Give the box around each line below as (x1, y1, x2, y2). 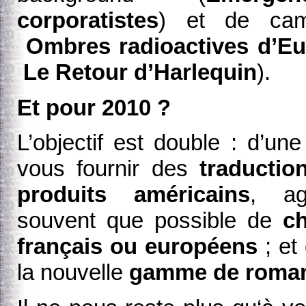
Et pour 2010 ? (17, 94, 171, 120)
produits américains (17, 182, 250, 208)
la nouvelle (17, 260, 129, 286)
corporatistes (17, 8, 158, 33)
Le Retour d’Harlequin (17, 59, 257, 85)
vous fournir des (17, 156, 200, 182)
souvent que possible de (17, 208, 283, 234)
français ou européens (17, 234, 258, 260)
